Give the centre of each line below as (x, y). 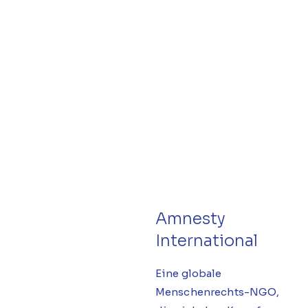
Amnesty (190, 219)
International (206, 241)
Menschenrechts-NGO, (217, 291)
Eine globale (188, 273)
